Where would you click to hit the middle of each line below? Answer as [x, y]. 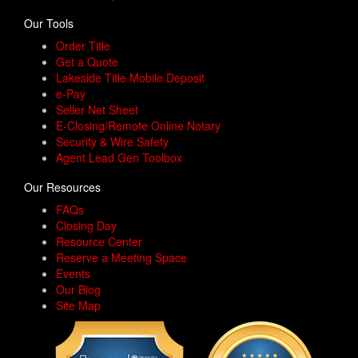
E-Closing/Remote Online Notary [138, 125]
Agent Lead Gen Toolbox [119, 157]
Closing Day [86, 225]
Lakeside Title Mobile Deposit [130, 78]
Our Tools [49, 23]
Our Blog [78, 289]
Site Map [78, 305]
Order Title [83, 46]
